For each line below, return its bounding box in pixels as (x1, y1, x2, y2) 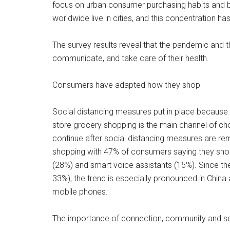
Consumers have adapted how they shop (52, 80, 200, 90)
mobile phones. (52, 187, 108, 197)
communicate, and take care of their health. (52, 53, 209, 63)
